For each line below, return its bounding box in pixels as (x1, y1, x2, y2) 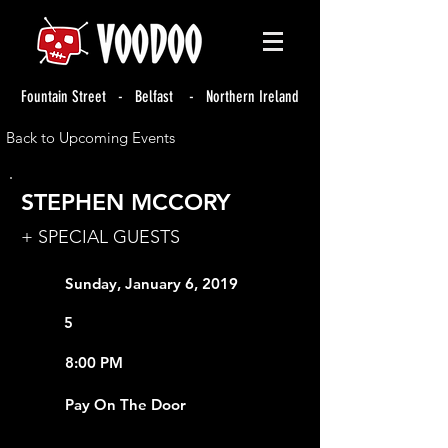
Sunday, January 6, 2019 (65, 274, 238, 293)
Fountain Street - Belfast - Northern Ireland (21, 87, 299, 106)
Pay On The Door (65, 395, 186, 414)
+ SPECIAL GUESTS (21, 226, 180, 248)
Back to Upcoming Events (6, 128, 175, 147)
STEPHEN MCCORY (21, 188, 230, 216)
